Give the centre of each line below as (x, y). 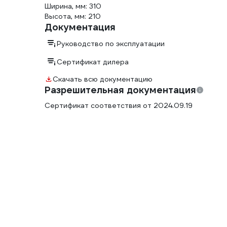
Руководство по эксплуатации (111, 44)
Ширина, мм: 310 (73, 6)
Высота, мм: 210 (73, 16)
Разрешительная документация (120, 90)
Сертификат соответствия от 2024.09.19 (119, 106)
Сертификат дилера (93, 62)
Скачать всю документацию (103, 79)
